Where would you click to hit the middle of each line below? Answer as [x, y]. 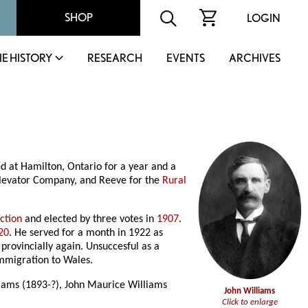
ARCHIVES [255, 58]
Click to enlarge [250, 302]
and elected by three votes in [90, 220]
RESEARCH [115, 58]
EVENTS [186, 58]
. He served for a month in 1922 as [86, 233]
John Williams [250, 291]
